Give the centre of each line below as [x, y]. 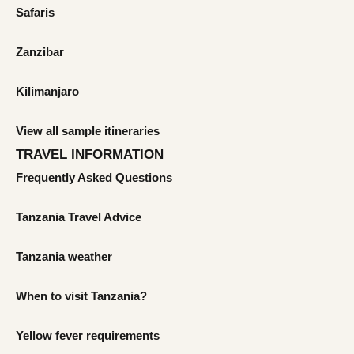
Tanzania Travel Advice [79, 217]
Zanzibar [40, 52]
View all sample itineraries [88, 131]
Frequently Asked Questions [94, 177]
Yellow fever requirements [88, 335]
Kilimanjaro [47, 91]
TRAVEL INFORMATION [90, 154]
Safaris [35, 12]
